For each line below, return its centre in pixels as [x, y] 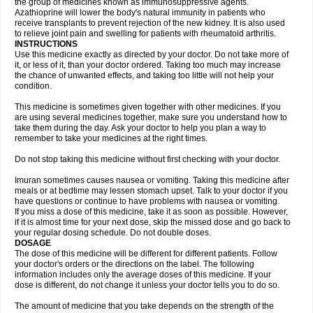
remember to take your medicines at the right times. [111, 138]
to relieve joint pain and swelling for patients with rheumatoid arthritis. [145, 34]
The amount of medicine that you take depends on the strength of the [144, 306]
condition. [33, 86]
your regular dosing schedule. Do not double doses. [113, 233]
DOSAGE [33, 243]
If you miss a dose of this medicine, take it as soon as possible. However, [151, 212]
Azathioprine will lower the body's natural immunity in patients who [140, 13]
